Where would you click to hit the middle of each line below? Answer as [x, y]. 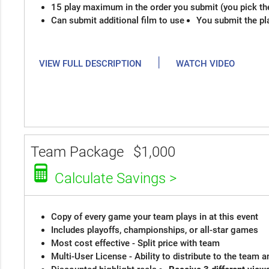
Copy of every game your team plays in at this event [154, 216]
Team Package [79, 152]
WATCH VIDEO [205, 63]
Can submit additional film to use [117, 20]
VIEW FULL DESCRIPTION [90, 63]
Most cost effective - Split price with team [135, 243]
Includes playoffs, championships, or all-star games [154, 230]
